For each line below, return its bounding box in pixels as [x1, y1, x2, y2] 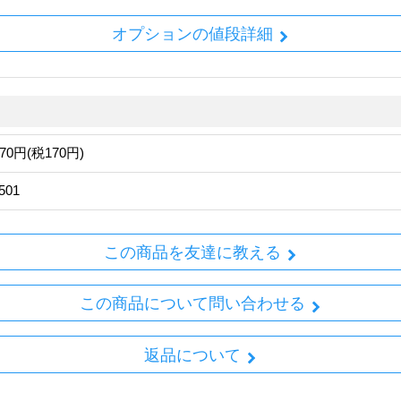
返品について [143, 346, 241, 364]
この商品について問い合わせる [79, 294, 305, 313]
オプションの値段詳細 [111, 24, 273, 43]
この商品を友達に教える [103, 243, 281, 262]
